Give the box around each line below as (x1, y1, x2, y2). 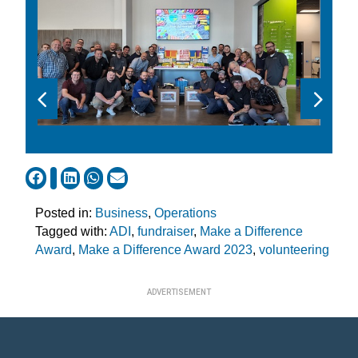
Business (94, 206, 148, 221)
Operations (153, 206, 217, 221)
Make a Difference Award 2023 (78, 243, 253, 257)
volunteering (258, 243, 329, 257)
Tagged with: (34, 225, 107, 239)
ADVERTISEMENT (146, 288, 211, 297)
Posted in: (34, 206, 92, 221)
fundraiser (137, 225, 193, 239)
